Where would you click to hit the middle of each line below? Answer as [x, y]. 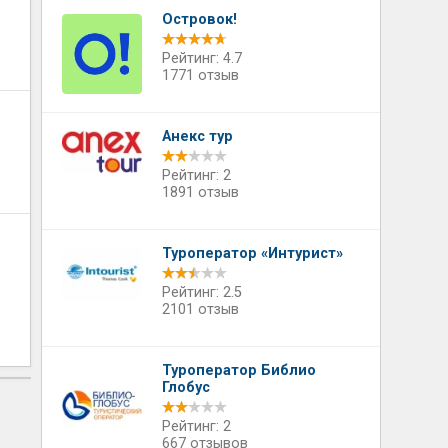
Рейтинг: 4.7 [201, 58]
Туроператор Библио [238, 370]
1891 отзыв [200, 192]
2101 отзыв [200, 309]
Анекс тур [197, 136]
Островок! [199, 19]
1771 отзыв [200, 75]
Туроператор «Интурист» [252, 253]
